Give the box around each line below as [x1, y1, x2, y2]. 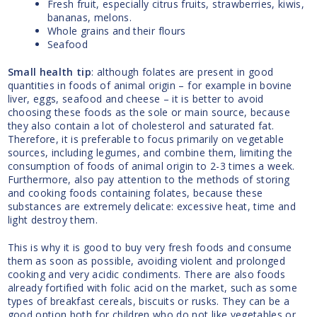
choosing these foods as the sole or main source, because [7, 105, 291, 120]
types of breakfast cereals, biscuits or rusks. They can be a [7, 294, 290, 309]
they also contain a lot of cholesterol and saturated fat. [7, 119, 275, 133]
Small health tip [7, 65, 92, 79]
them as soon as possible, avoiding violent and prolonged [7, 254, 286, 268]
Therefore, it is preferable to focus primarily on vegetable [7, 132, 284, 146]
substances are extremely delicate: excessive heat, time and [7, 200, 296, 214]
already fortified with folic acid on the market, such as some [7, 281, 297, 295]
